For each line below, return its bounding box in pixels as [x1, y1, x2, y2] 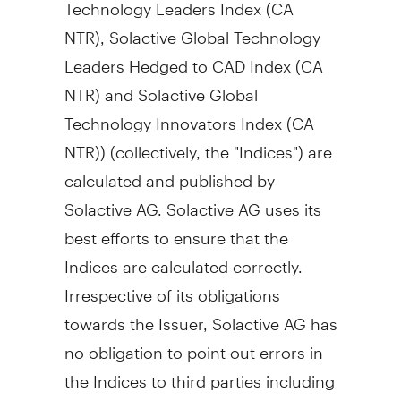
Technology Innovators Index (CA [64, 98, 314, 133]
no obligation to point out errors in [64, 327, 323, 363]
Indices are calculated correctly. [64, 241, 303, 277]
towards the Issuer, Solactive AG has [64, 298, 337, 334]
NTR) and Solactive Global [64, 69, 258, 105]
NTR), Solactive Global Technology [64, 12, 320, 47]
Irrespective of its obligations [64, 269, 280, 305]
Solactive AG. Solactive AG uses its [64, 183, 321, 219]
